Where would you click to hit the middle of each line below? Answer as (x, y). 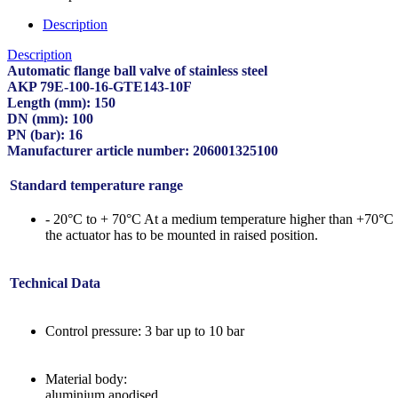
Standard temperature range (96, 185)
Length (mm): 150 (61, 102)
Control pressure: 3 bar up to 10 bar (145, 330)
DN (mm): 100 (50, 118)
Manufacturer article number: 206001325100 (143, 150)
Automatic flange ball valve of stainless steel (137, 70)
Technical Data (55, 283)
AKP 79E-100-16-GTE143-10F (99, 86)
